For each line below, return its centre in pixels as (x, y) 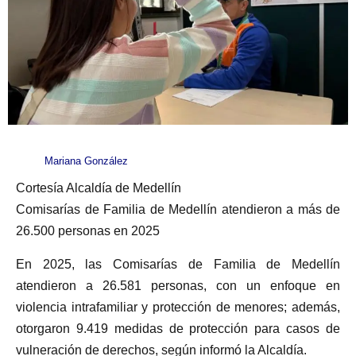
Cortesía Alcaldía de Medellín (99, 188)
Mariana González (86, 161)
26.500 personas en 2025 (88, 231)
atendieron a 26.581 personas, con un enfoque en (178, 285)
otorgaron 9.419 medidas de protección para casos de (178, 328)
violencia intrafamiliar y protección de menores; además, (178, 307)
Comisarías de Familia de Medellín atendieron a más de (178, 210)
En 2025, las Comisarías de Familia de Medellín (178, 264)
